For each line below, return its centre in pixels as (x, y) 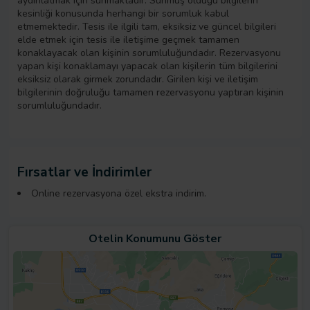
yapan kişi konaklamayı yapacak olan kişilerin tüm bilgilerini (147, 66)
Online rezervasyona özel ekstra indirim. (119, 194)
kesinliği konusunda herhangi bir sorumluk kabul (123, 14)
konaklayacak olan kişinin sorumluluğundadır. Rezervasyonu (149, 53)
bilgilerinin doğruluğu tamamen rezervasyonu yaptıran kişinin (151, 93)
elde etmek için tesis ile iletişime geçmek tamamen (128, 40)
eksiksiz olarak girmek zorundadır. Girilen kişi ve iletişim (138, 80)
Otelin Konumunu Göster (155, 238)
